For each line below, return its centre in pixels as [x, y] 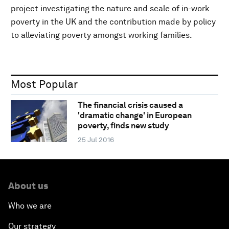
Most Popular [44, 84]
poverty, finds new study [123, 126]
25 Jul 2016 [96, 140]
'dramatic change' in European [134, 116]
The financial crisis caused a [130, 105]
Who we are [30, 206]
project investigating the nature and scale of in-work [110, 8]
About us [28, 186]
